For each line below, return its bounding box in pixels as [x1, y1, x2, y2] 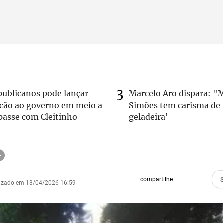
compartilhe [140, 176, 173, 183]
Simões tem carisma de [129, 100, 220, 110]
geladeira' [129, 112, 168, 122]
